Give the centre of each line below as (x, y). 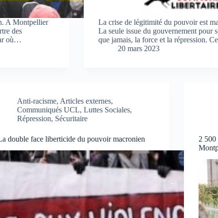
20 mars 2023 (138, 48)
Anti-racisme (37, 101)
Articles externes (86, 101)
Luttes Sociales (107, 109)
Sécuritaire (72, 118)
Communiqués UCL (49, 109)
